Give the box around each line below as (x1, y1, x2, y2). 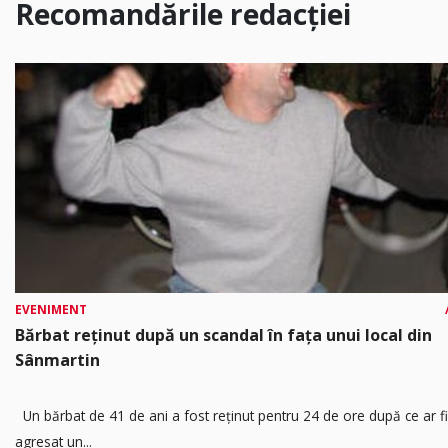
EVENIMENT (15, 301, 87, 319)
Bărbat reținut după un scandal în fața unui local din (15, 324, 432, 347)
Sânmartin (15, 349, 100, 372)
